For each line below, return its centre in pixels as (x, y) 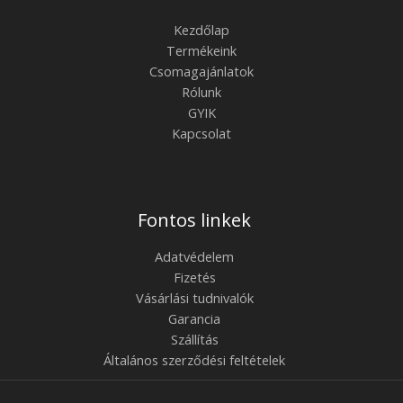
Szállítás (194, 339)
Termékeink (201, 50)
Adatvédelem (194, 256)
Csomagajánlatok (201, 71)
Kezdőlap (201, 29)
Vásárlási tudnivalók (194, 297)
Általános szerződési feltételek (194, 359)
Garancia (194, 318)
